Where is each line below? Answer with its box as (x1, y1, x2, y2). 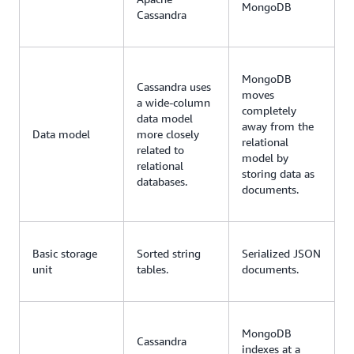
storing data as (242, 166, 314, 180)
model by (242, 150, 288, 164)
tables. (137, 262, 168, 276)
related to (137, 142, 184, 156)
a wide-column (137, 95, 210, 109)
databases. (137, 174, 190, 188)
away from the (242, 119, 314, 133)
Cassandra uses (137, 79, 211, 93)
